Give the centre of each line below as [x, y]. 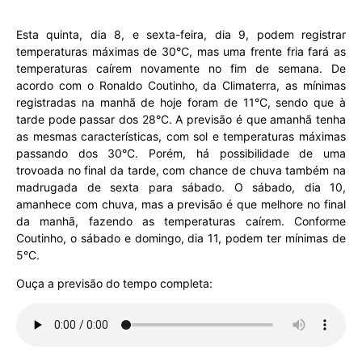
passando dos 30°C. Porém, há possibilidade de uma [181, 153]
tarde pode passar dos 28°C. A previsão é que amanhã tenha [181, 119]
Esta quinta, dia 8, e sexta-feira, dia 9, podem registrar [181, 34]
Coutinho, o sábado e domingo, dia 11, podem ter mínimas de [181, 238]
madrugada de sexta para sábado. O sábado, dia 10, [181, 187]
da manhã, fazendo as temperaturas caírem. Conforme [181, 221]
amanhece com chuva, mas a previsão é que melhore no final [181, 204]
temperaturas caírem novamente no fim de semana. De [181, 68]
